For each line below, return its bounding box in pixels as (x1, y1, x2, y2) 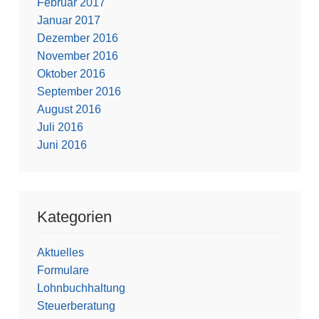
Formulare (36, 264, 89, 277)
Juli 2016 (36, 121, 83, 134)
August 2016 (36, 103, 101, 116)
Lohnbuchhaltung (36, 282, 125, 295)
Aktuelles (36, 246, 84, 259)
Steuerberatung (36, 300, 115, 313)
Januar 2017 (36, 14, 100, 27)
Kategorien (36, 207, 112, 226)
